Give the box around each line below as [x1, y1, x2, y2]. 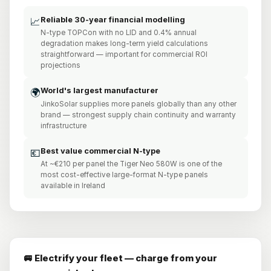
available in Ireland [40, 181, 105, 191]
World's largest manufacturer [40, 86, 158, 96]
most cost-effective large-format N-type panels [40, 171, 208, 180]
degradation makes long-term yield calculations [40, 39, 208, 48]
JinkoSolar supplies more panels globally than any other [40, 99, 237, 108]
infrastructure [40, 121, 87, 130]
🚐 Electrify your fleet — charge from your [23, 252, 217, 264]
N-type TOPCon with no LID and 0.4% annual [40, 28, 197, 37]
